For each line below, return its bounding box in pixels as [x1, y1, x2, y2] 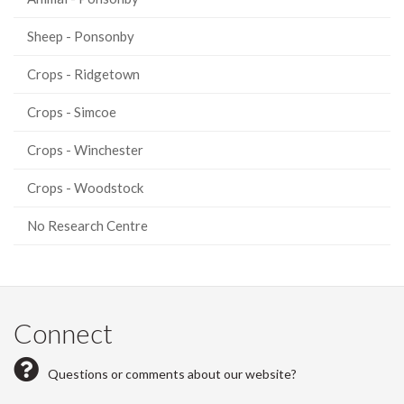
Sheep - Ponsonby [27, 28, 134, 44]
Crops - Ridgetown [27, 66, 140, 82]
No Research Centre [27, 217, 148, 234]
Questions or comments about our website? [45, 366, 299, 381]
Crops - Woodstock [27, 179, 143, 196]
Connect [14, 317, 113, 349]
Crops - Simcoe [27, 104, 116, 120]
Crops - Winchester [27, 142, 143, 158]
